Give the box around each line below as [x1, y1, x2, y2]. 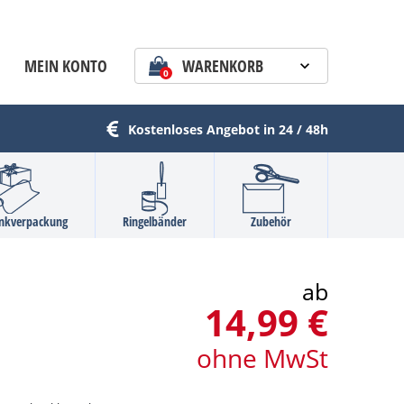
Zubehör [251, 213, 292, 231]
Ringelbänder [123, 213, 188, 231]
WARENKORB [182, 54, 263, 77]
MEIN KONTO [24, 54, 107, 77]
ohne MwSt [196, 341, 328, 376]
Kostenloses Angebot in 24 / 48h [128, 120, 328, 138]
